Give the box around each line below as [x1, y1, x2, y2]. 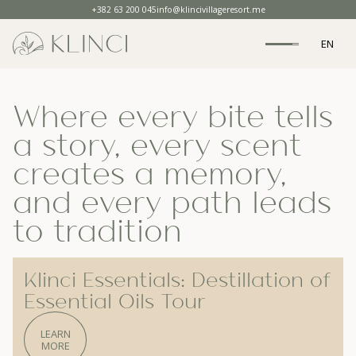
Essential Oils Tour [24, 286, 207, 316]
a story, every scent [13, 123, 302, 166]
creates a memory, [13, 152, 287, 195]
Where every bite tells [13, 95, 333, 137]
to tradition [13, 209, 182, 252]
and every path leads [13, 180, 331, 223]
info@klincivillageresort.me [156, 3, 265, 15]
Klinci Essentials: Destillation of [24, 265, 332, 295]
